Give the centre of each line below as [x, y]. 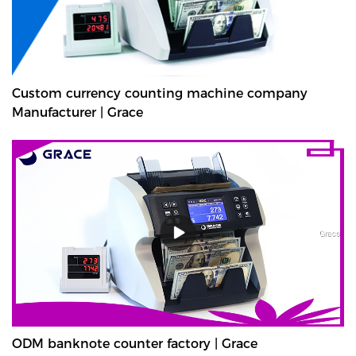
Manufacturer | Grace [77, 112]
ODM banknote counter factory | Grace [135, 343]
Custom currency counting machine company [160, 93]
